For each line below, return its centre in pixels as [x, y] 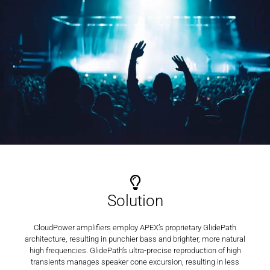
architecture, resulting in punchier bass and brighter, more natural [135, 239]
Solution [135, 200]
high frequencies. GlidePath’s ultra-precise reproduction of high [135, 250]
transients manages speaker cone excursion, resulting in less [135, 262]
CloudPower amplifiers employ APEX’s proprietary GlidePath [135, 227]
